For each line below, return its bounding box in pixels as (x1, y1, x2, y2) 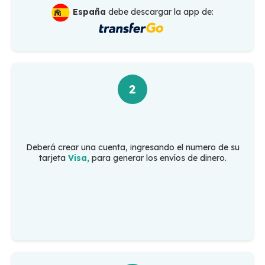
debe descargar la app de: (106, 7, 214, 18)
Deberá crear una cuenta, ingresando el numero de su (25, 142, 240, 153)
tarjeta (38, 153, 68, 164)
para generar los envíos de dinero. (91, 153, 227, 164)
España (73, 7, 106, 18)
